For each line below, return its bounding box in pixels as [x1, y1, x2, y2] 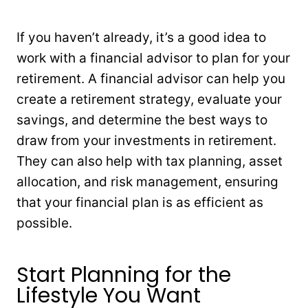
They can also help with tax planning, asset [16, 153, 283, 169]
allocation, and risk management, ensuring [16, 173, 278, 190]
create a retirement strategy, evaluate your [16, 91, 282, 107]
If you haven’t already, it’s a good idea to [16, 29, 266, 45]
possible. [16, 214, 72, 231]
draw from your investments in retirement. [16, 132, 276, 148]
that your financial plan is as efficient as [16, 194, 263, 210]
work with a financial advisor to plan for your [16, 49, 290, 66]
